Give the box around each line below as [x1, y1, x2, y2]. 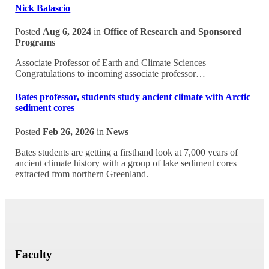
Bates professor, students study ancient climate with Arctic [15, 92, 251, 103]
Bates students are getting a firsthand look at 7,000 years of [15, 147, 238, 157]
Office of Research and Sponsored [103, 26, 242, 37]
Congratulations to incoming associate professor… [15, 68, 206, 79]
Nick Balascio [15, 2, 71, 13]
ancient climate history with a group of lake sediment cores [15, 157, 237, 168]
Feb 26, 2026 [43, 126, 95, 137]
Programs [15, 37, 56, 48]
